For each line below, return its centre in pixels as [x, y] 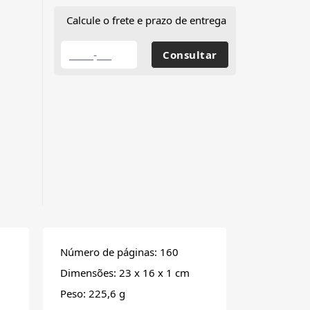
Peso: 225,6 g [93, 294]
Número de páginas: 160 [119, 252]
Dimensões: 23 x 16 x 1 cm [125, 273]
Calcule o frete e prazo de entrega [146, 20]
